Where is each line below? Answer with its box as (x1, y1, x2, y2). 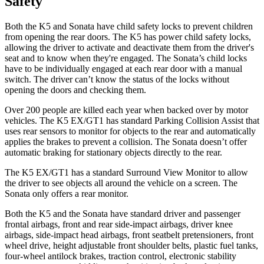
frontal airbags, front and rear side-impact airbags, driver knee (5, 219, 233, 229)
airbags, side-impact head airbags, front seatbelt (5, 229, 180, 240)
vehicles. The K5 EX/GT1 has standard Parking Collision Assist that (5, 115, 259, 126)
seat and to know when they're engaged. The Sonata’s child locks (5, 52, 247, 63)
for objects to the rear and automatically (110, 126, 256, 136)
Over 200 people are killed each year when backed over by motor (5, 104, 248, 115)
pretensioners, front (180, 229, 253, 240)
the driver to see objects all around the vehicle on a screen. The (5, 177, 237, 188)
